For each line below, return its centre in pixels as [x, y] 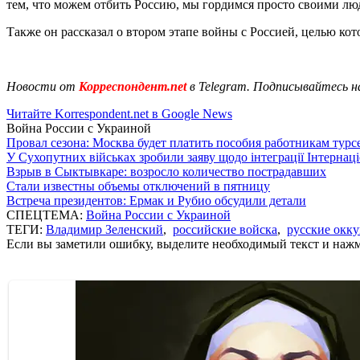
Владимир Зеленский [104, 229]
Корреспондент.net [133, 86]
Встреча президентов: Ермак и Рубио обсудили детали [156, 200]
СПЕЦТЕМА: [46, 215]
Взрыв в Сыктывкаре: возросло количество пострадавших [166, 171]
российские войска [225, 229]
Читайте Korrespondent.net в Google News [119, 113]
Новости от [41, 86]
